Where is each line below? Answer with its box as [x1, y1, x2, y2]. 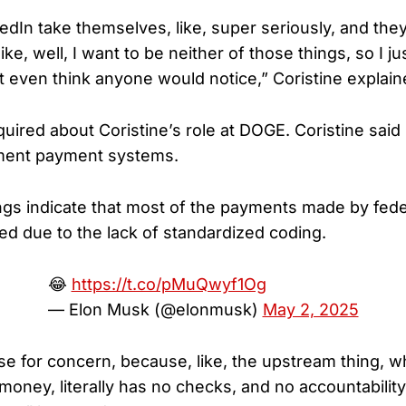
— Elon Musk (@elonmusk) [47, 299, 263, 319]
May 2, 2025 [262, 299, 359, 319]
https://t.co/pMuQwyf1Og [71, 274, 266, 294]
